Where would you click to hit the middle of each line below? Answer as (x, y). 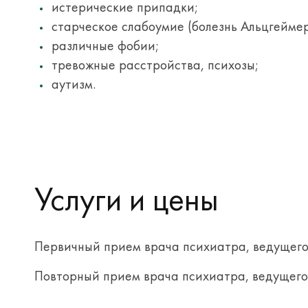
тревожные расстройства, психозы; (155, 65)
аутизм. (74, 84)
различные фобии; (105, 45)
